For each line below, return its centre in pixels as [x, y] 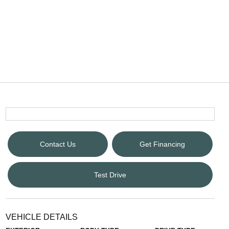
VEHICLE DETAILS [41, 217]
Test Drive [110, 175]
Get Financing [162, 144]
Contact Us [58, 144]
